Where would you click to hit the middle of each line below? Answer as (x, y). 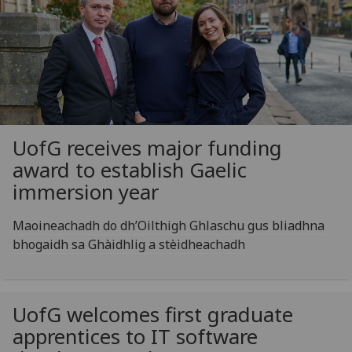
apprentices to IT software (135, 336)
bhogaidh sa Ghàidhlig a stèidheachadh (129, 244)
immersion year (86, 192)
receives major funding (172, 148)
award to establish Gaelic (130, 170)
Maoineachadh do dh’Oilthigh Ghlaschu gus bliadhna (169, 225)
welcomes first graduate (177, 314)
